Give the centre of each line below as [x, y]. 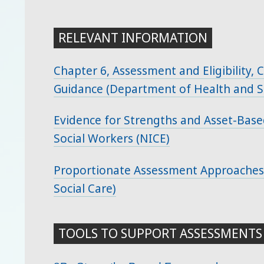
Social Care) [85, 189]
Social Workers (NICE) [112, 139]
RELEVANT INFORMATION [133, 37]
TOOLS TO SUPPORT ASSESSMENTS [161, 233]
